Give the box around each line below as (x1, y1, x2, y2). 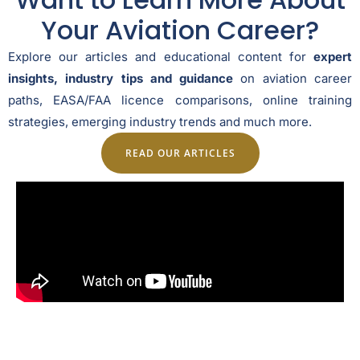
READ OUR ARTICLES (125, 145, 235, 159)
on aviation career (233, 70, 353, 86)
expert (313, 48, 352, 64)
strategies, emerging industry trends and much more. (8, 113, 312, 129)
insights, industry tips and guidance (8, 70, 234, 86)
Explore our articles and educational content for (8, 48, 313, 64)
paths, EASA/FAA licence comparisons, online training (8, 92, 352, 108)
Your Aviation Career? (41, 11, 319, 48)
